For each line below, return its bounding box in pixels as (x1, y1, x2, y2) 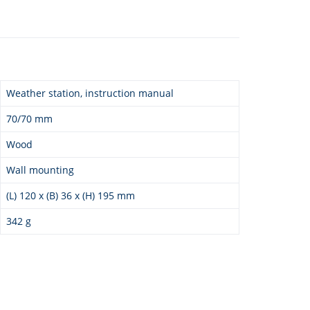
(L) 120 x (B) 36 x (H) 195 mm (6, 188, 135, 202)
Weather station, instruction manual (6, 86, 174, 100)
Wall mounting (6, 163, 74, 176)
